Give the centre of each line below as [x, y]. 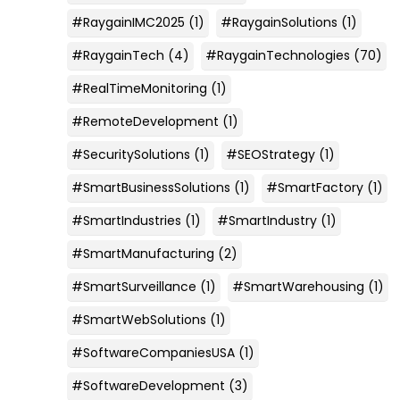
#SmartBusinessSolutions [150, 187]
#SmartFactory [314, 187]
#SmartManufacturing [142, 253]
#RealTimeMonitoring [139, 88]
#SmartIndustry [267, 220]
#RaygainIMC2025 [128, 22]
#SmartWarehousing [298, 286]
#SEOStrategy [270, 154]
